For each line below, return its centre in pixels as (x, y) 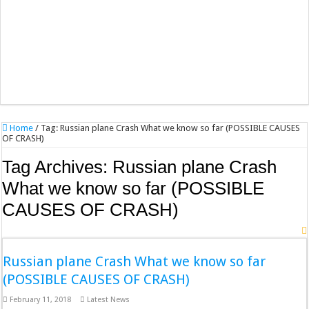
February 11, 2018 (41, 300)
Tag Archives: (58, 167)
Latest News (109, 300)
